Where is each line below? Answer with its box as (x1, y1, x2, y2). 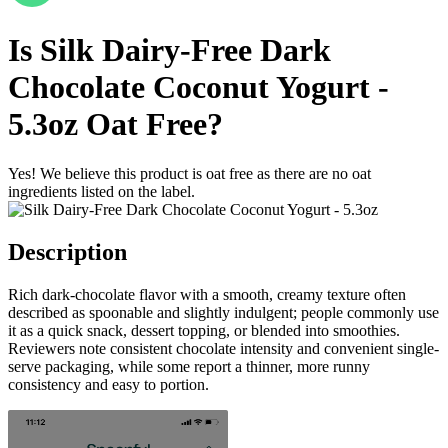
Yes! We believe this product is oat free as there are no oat (8, 164, 371, 182)
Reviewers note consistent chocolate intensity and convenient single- (8, 339, 439, 357)
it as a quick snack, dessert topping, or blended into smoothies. (8, 321, 400, 339)
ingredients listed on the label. (8, 182, 195, 200)
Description (8, 238, 127, 265)
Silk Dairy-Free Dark (40, 32, 331, 69)
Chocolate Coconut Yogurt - (8, 69, 389, 106)
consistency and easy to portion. (8, 375, 209, 393)
